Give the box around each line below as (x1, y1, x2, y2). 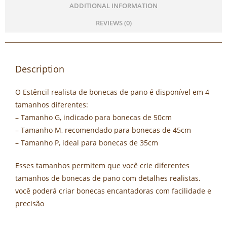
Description (15, 62, 64, 75)
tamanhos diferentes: (15, 99, 88, 109)
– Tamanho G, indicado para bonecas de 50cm (15, 112, 172, 122)
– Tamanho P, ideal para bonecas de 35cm (15, 137, 158, 147)
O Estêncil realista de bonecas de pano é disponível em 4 (15, 87, 209, 97)
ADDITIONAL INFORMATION (69, 1, 158, 10)
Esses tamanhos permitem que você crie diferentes (15, 160, 190, 170)
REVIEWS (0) (95, 18, 132, 27)
